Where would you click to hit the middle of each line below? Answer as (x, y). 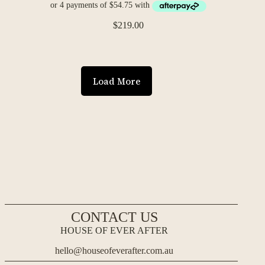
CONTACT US (114, 217)
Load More (117, 81)
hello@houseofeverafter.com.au (114, 251)
